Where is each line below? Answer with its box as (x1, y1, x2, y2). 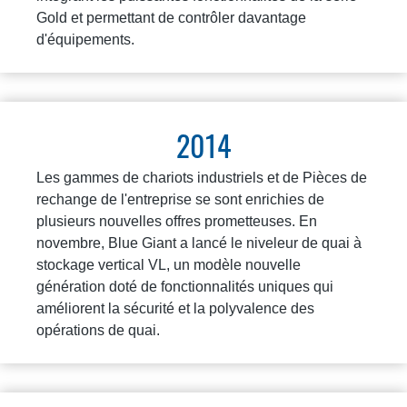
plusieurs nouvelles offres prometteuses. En (36, 213, 317, 229)
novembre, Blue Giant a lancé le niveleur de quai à (36, 234, 362, 251)
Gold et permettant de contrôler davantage (36, 9, 306, 25)
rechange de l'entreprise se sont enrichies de (36, 191, 324, 207)
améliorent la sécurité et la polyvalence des (36, 300, 314, 316)
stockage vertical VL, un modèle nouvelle (36, 256, 301, 273)
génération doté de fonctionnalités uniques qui (36, 278, 333, 294)
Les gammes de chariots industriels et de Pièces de (36, 169, 367, 185)
